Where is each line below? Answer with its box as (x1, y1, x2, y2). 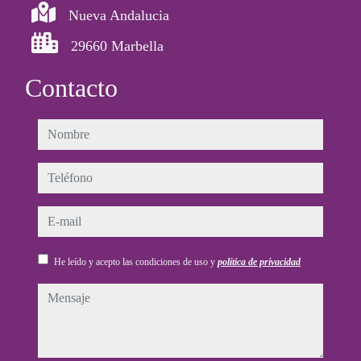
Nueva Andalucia (68, 7, 169, 24)
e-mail (37, 208, 74, 225)
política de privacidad (218, 256, 301, 268)
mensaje (37, 285, 85, 302)
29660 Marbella (71, 38, 164, 55)
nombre (37, 121, 81, 138)
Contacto (25, 73, 118, 103)
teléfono (37, 164, 85, 181)
